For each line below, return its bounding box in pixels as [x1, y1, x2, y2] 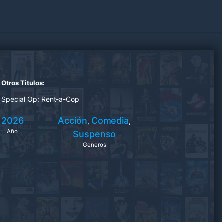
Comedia [91, 115, 129, 126]
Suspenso [73, 129, 116, 139]
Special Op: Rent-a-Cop [1, 95, 79, 103]
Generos [83, 141, 107, 148]
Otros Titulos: [1, 79, 45, 87]
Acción [58, 115, 88, 126]
